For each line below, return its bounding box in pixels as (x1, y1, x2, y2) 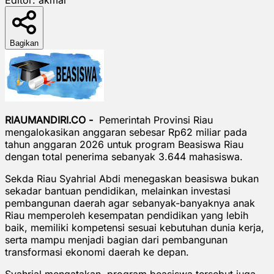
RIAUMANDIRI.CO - (5, 113, 96, 126)
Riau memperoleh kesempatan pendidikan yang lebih (5, 209, 248, 221)
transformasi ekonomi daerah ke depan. (5, 245, 189, 258)
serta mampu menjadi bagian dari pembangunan (5, 233, 228, 246)
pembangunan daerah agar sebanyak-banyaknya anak (5, 196, 255, 209)
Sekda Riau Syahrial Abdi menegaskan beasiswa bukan (5, 172, 259, 185)
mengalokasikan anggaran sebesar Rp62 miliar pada (5, 125, 247, 138)
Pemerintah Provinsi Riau (96, 113, 213, 126)
